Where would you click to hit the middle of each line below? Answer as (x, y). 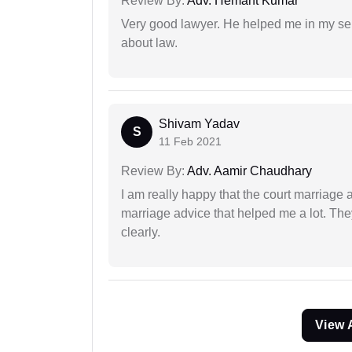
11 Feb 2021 (190, 141)
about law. (149, 42)
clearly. (141, 232)
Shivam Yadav (199, 123)
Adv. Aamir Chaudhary (248, 170)
